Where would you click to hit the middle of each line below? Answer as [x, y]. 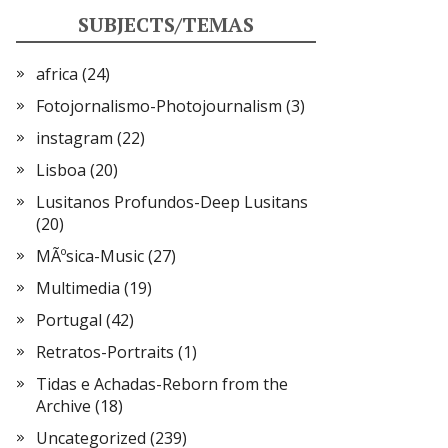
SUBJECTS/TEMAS [166, 24]
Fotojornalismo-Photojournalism [159, 106]
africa [57, 74]
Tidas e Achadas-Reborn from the [162, 384]
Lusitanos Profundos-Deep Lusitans [172, 202]
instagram [74, 138]
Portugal [69, 320]
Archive [63, 406]
